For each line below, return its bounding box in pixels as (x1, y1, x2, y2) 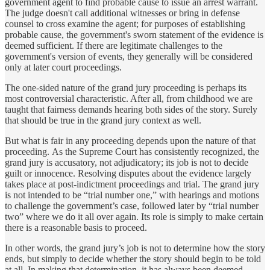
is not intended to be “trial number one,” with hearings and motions (5, 190, 259, 201)
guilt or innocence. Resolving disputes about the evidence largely (5, 168, 251, 179)
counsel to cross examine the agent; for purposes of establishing (5, 19, 245, 30)
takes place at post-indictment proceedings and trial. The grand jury (5, 179, 259, 190)
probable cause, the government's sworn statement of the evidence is (5, 30, 263, 40)
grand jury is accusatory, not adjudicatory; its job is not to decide (5, 157, 248, 168)
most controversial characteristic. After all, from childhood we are (5, 93, 253, 104)
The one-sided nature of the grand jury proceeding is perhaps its (5, 83, 246, 93)
